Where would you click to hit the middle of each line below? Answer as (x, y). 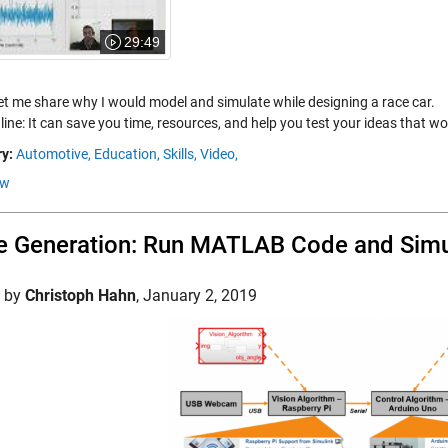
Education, (127, 154)
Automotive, (53, 154)
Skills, (180, 154)
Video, (219, 154)
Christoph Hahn (80, 295)
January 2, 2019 (200, 295)
